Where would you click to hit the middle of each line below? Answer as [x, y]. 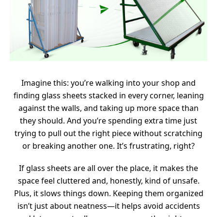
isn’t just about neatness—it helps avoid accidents [108, 206]
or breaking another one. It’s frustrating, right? [108, 146]
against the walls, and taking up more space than [108, 108]
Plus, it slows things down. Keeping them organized [108, 194]
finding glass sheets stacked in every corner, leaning [108, 96]
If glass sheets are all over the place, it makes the [108, 168]
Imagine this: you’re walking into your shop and [108, 83]
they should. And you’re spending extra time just [108, 121]
